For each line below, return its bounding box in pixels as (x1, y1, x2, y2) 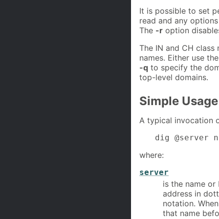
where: (139, 150, 164, 160)
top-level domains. (139, 72, 208, 83)
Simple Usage (139, 94, 218, 109)
